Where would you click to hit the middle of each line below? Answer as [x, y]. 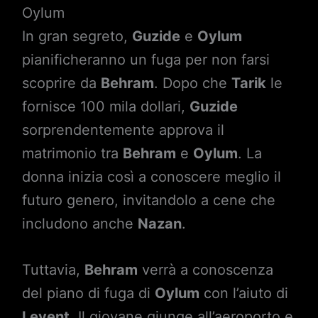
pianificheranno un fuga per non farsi [146, 60]
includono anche [79, 224]
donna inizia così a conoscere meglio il [151, 177]
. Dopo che [192, 83]
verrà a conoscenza [205, 270]
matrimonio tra [72, 153]
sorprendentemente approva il [123, 130]
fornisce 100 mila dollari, [105, 106]
